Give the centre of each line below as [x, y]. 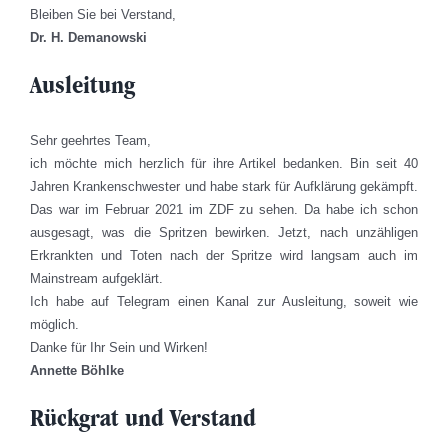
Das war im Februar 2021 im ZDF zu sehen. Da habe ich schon [224, 209]
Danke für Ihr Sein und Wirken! [119, 347]
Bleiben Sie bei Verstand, [103, 15]
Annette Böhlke [77, 370]
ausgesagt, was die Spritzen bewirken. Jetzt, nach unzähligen [224, 232]
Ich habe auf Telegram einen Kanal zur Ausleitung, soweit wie [224, 301]
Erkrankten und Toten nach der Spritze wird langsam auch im [224, 255]
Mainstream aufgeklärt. [96, 278]
